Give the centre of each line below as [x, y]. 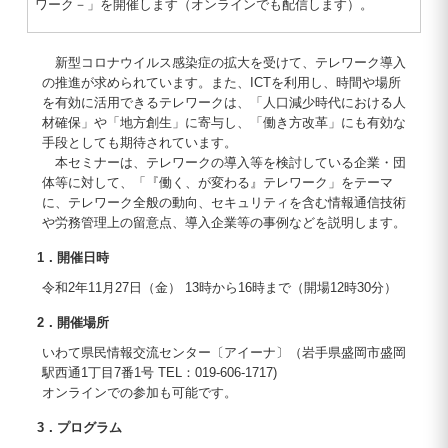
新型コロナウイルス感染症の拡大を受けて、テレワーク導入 [223, 62]
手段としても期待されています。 [139, 142]
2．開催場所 [72, 322]
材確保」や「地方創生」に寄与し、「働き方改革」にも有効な [223, 122]
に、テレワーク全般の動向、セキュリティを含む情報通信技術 [223, 202]
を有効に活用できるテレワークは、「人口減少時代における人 [223, 102]
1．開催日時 [72, 257]
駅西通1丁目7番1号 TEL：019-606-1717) [159, 372]
